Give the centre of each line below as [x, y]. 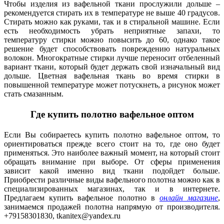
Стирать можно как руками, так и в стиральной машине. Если [112, 21]
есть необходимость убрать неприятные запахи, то [112, 30]
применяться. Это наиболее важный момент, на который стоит [112, 153]
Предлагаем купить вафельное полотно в [82, 198]
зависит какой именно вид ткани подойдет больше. [112, 171]
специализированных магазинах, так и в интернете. [112, 189]
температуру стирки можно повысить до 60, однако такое [112, 39]
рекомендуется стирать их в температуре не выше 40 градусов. [112, 12]
